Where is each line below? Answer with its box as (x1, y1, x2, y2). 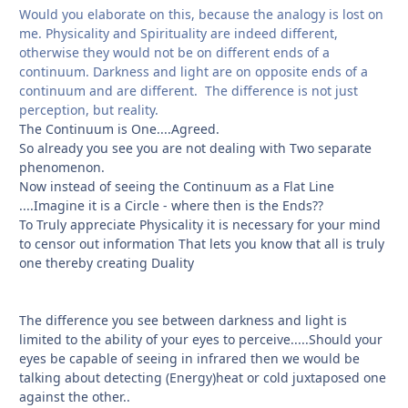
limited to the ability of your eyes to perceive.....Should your (19, 330, 382, 348)
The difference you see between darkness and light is (19, 311, 347, 329)
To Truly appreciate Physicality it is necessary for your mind (19, 215, 381, 233)
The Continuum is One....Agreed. (19, 119, 219, 138)
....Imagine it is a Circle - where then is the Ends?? (19, 196, 323, 214)
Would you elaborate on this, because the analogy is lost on (19, 5, 383, 23)
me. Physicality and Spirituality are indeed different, (19, 24, 338, 42)
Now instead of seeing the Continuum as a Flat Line (19, 177, 334, 195)
